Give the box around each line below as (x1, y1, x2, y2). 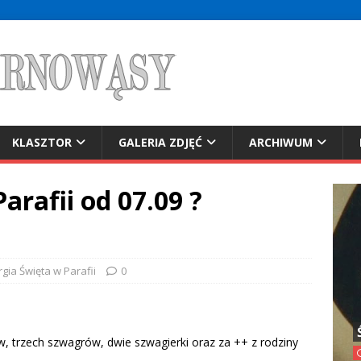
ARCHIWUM (249, 135, 313, 150)
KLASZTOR (12, 135, 72, 150)
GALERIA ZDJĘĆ (118, 135, 202, 150)
